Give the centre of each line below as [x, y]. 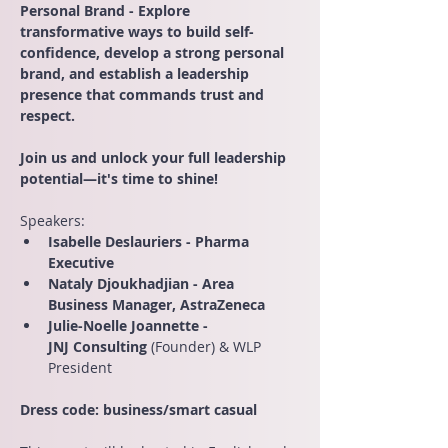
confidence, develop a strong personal [154, 52]
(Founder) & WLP [208, 346]
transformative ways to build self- [137, 31]
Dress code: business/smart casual [138, 409]
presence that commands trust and [144, 94]
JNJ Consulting [99, 346]
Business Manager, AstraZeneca [156, 304]
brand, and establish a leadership [136, 73]
